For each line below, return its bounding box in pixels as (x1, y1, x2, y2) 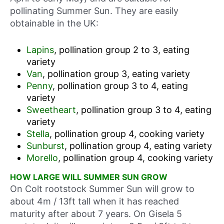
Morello (26, 152, 58, 163)
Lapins (26, 44, 54, 55)
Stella (26, 128, 49, 139)
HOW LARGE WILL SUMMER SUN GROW (10, 172, 167, 182)
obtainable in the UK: (10, 18, 98, 29)
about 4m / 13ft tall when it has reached (10, 196, 179, 207)
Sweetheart (26, 104, 76, 115)
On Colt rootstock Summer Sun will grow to (10, 183, 194, 194)
